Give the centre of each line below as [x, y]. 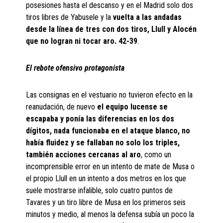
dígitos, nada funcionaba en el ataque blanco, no [108, 131]
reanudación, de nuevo [62, 107]
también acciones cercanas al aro [84, 155]
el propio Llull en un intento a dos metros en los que [106, 179]
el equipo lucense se [133, 107]
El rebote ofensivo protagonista [75, 68]
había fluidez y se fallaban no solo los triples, [103, 143]
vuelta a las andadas [148, 17]
